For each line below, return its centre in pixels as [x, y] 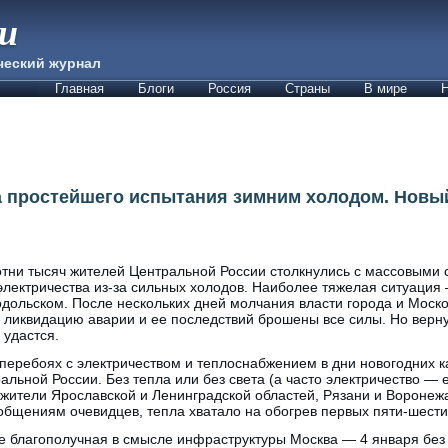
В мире [385, 88]
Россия [229, 88]
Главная [79, 88]
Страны [307, 88]
